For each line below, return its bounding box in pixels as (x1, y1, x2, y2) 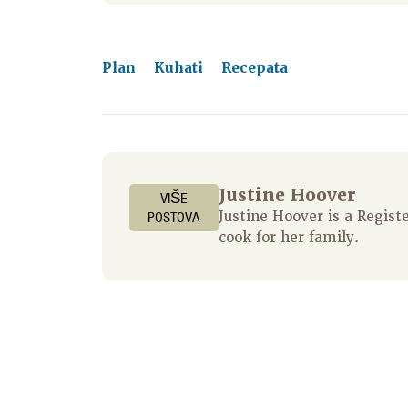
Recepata (221, 58, 288, 77)
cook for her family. (219, 228, 360, 247)
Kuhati (154, 58, 208, 77)
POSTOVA (148, 207, 201, 227)
